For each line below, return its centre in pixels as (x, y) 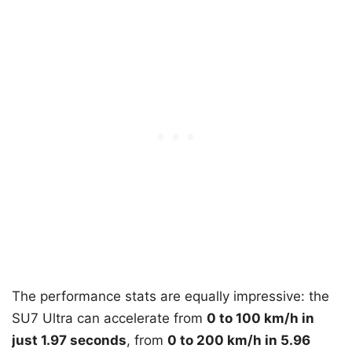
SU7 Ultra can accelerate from (109, 318)
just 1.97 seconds (69, 340)
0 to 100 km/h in (260, 318)
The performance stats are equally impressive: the (170, 296)
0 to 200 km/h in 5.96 (239, 340)
